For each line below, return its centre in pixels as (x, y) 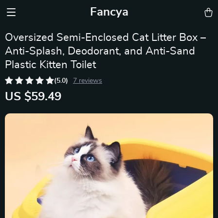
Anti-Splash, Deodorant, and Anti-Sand (100, 51)
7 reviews (88, 81)
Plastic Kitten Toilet (50, 65)
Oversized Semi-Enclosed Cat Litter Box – (105, 37)
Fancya (109, 12)
